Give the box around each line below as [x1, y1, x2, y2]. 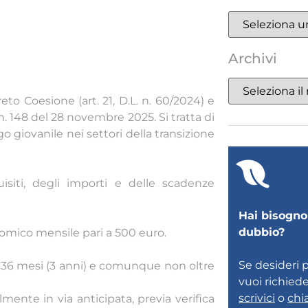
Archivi [228, 49, 277, 67]
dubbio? [239, 225, 285, 239]
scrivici [239, 291, 276, 305]
